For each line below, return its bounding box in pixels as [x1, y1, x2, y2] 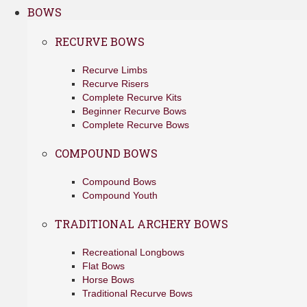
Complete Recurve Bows [82, 119, 189, 130]
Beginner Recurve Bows [82, 106, 186, 116]
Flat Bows [82, 260, 125, 271]
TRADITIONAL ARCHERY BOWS [55, 217, 228, 231]
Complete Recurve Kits [82, 92, 182, 103]
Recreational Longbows [82, 247, 184, 258]
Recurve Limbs [82, 64, 147, 75]
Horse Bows [82, 274, 134, 285]
